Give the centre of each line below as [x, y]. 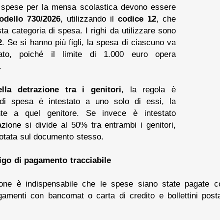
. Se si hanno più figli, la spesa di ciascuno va [89, 42]
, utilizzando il [89, 18]
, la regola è [148, 89]
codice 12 [137, 18]
